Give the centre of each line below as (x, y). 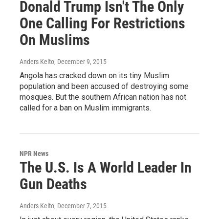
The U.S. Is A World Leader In (106, 167)
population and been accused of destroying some (104, 86)
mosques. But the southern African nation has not (103, 97)
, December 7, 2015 (80, 206)
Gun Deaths (53, 184)
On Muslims (55, 40)
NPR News (34, 153)
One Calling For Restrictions (102, 23)
